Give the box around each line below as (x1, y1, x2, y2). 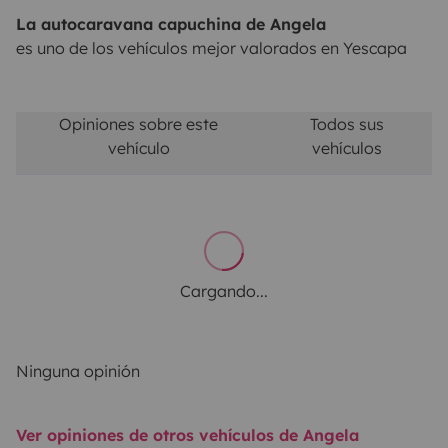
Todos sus (309, 114, 384, 135)
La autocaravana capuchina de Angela (16, 14, 326, 35)
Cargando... (180, 281, 268, 302)
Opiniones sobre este (59, 114, 219, 135)
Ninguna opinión (16, 361, 140, 382)
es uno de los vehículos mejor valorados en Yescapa (16, 38, 407, 59)
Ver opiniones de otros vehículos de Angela (16, 425, 359, 446)
